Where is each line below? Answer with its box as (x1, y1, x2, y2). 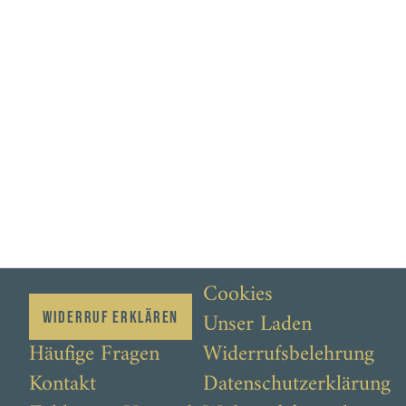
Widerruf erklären (42, 306, 179, 328)
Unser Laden (203, 305, 312, 343)
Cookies (203, 275, 273, 314)
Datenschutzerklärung (203, 365, 391, 403)
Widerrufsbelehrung (203, 335, 374, 373)
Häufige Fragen (29, 335, 159, 373)
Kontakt (29, 365, 96, 403)
